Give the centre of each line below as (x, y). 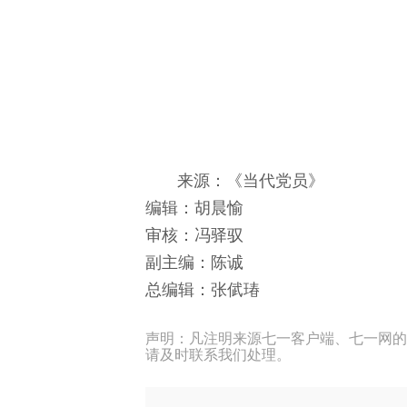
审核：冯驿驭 (194, 236)
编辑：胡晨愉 (194, 208)
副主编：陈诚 (194, 263)
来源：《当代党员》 (251, 181)
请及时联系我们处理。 (218, 355)
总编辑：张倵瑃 (203, 290)
